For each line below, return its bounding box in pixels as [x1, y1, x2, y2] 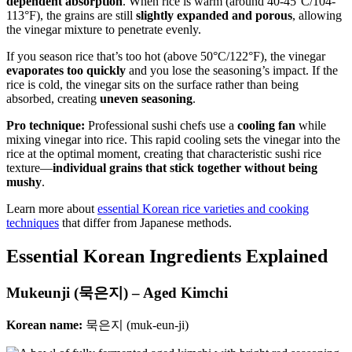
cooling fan [237, 118, 295, 132]
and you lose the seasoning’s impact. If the [126, 63, 338, 77]
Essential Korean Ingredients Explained [6, 245, 328, 266]
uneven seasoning [100, 91, 192, 105]
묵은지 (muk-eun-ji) [82, 318, 189, 332]
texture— [6, 160, 53, 174]
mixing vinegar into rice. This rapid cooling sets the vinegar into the [6, 132, 340, 146]
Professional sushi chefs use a [85, 118, 237, 132]
